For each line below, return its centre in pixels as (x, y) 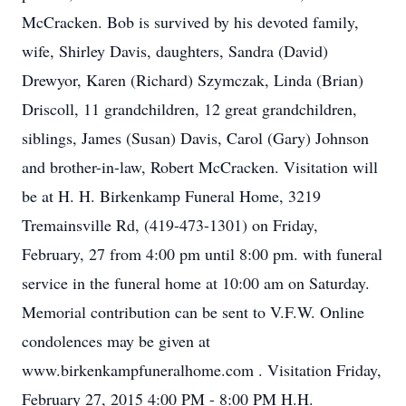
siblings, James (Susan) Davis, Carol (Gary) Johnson (195, 138)
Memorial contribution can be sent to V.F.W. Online (193, 312)
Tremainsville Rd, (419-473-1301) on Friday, (170, 225)
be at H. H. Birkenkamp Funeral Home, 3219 (171, 196)
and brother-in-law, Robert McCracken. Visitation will (200, 167)
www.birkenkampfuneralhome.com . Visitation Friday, (202, 370)
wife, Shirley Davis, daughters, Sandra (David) (175, 51)
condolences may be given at (116, 341)
